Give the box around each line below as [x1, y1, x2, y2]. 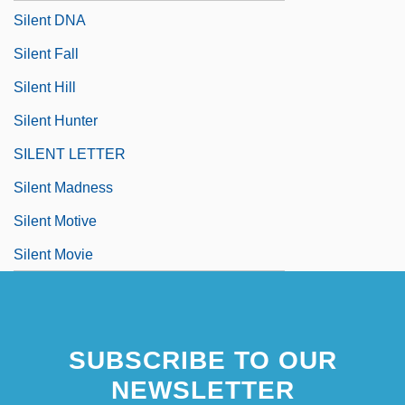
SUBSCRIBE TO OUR [68, 345, 337, 374]
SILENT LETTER [14, 146, 126, 162]
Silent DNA [14, 12, 86, 28]
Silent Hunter [14, 112, 98, 128]
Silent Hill [14, 79, 76, 95]
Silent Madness [14, 179, 113, 195]
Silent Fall [14, 45, 79, 61]
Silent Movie [14, 246, 93, 262]
